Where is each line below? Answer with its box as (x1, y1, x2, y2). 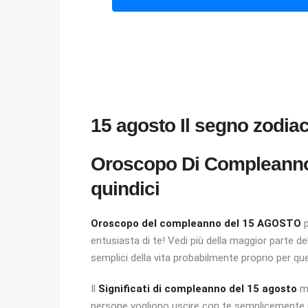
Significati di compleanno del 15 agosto (98, 283, 297, 295)
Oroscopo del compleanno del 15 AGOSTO (91, 217, 301, 230)
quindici (91, 178, 159, 199)
